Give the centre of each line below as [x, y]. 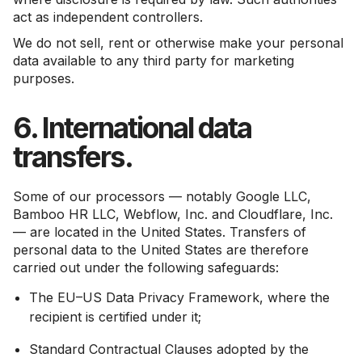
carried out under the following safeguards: [146, 267]
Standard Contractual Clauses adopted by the [169, 349]
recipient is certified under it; [115, 317]
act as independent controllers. [108, 17]
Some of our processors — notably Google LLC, [162, 196]
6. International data [132, 128]
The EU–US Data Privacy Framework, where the [179, 297]
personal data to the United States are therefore [161, 250]
